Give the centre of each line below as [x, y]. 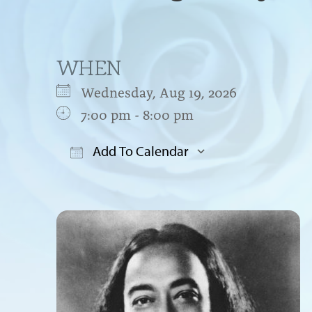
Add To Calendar [139, 150]
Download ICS [125, 179]
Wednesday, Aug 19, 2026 [165, 91]
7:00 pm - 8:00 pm [137, 113]
